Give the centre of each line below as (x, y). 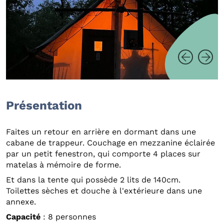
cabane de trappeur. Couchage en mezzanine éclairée (110, 143)
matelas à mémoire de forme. (63, 165)
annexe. (21, 202)
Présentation (44, 106)
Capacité (23, 217)
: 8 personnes (68, 217)
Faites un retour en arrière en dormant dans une (101, 132)
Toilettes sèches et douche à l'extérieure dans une (104, 191)
